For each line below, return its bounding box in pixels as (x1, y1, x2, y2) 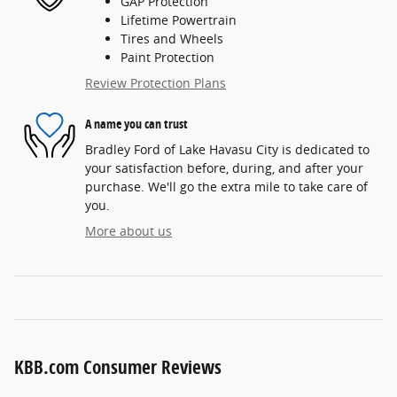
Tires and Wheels (121, 30, 223, 48)
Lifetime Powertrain (121, 12, 237, 29)
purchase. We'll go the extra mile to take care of (85, 178, 368, 196)
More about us (85, 222, 172, 240)
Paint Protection (121, 49, 214, 66)
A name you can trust (85, 114, 188, 132)
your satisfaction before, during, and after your (85, 160, 363, 177)
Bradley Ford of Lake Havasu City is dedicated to (85, 141, 370, 159)
